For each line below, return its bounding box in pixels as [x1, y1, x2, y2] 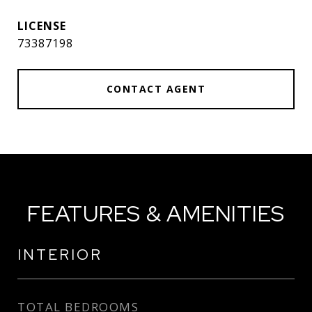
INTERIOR [17, 245, 102, 264]
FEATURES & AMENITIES [27, 198, 285, 228]
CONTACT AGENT [106, 82, 206, 95]
